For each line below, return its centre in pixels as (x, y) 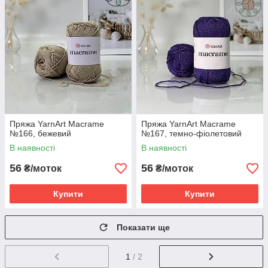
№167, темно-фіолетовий (191, 133)
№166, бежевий (40, 133)
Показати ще (143, 227)
